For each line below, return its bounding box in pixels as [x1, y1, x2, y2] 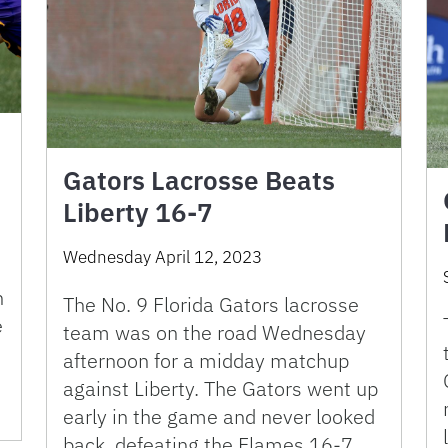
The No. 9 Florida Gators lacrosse [63, 290, 359, 318]
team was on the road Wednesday [63, 318, 366, 346]
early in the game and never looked [63, 402, 375, 430]
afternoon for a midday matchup [63, 346, 349, 374]
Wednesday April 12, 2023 [63, 245, 262, 268]
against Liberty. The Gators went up [63, 374, 378, 402]
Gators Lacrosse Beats [63, 162, 335, 197]
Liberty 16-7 [63, 194, 213, 229]
